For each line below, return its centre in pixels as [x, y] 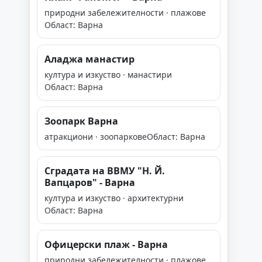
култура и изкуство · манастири [108, 75]
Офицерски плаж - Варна [106, 244]
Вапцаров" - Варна [90, 182]
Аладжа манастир [89, 59]
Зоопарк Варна [81, 121]
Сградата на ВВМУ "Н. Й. [105, 171]
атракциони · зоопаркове [96, 137]
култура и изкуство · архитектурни [114, 198]
